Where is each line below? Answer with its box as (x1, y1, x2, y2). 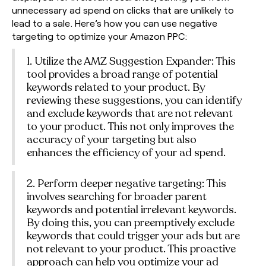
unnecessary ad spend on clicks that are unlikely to (12, 4, 234, 15)
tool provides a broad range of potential (27, 66, 218, 81)
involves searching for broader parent (27, 189, 207, 204)
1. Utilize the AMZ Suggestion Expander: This (27, 53, 236, 68)
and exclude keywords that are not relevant (27, 106, 233, 121)
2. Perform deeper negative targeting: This (27, 176, 226, 191)
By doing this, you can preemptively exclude (27, 215, 235, 230)
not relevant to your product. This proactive (27, 241, 236, 256)
